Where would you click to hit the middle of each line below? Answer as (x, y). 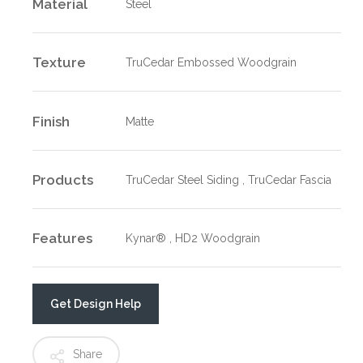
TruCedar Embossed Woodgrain (211, 63)
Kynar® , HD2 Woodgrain (192, 239)
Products (63, 180)
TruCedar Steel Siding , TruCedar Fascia (228, 180)
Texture (60, 63)
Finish (51, 121)
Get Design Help (96, 304)
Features (63, 239)
